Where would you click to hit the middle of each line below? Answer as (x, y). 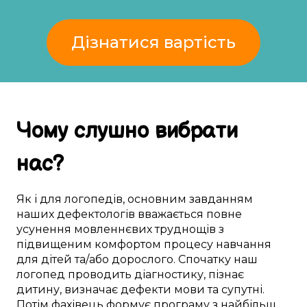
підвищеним (54, 244)
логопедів (94, 199)
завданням (220, 199)
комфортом (128, 244)
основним (157, 199)
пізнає (226, 274)
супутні (242, 290)
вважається (171, 214)
